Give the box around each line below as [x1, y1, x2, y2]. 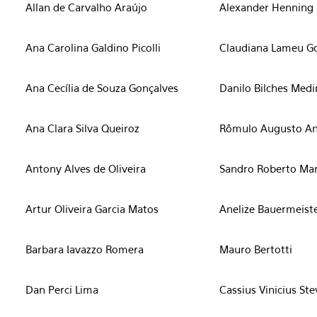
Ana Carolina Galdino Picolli [25, 41, 161, 54]
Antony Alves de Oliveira [25, 162, 146, 175]
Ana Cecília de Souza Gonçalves [25, 81, 178, 94]
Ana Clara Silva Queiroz [25, 122, 139, 134]
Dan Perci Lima [25, 283, 98, 296]
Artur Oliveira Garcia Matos [25, 202, 158, 215]
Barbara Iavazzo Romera [25, 243, 144, 255]
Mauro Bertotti [219, 243, 292, 255]
